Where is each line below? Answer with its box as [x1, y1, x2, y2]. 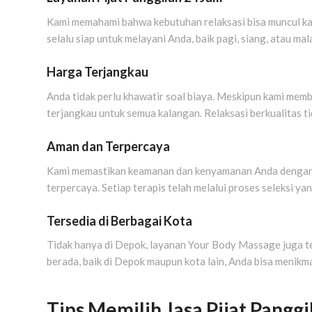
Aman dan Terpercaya [47, 138, 170, 154]
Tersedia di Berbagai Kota [47, 212, 192, 228]
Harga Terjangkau [47, 64, 148, 80]
